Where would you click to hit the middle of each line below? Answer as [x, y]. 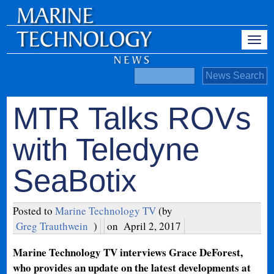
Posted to [34, 211]
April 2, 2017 [153, 226]
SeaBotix [75, 181]
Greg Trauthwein [52, 226]
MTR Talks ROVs [132, 118]
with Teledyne [106, 150]
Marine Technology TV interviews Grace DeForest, [128, 252]
